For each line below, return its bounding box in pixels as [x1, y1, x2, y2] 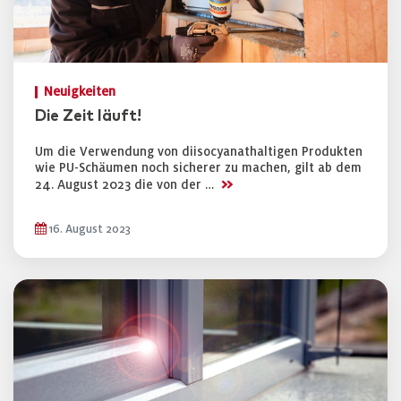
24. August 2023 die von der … [35, 178, 218, 192]
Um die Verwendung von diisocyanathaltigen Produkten [35, 145, 363, 158]
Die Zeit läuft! [35, 108, 141, 124]
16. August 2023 [47, 223, 131, 235]
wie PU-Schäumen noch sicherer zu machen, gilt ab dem [35, 161, 362, 175]
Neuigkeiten [44, 85, 115, 98]
